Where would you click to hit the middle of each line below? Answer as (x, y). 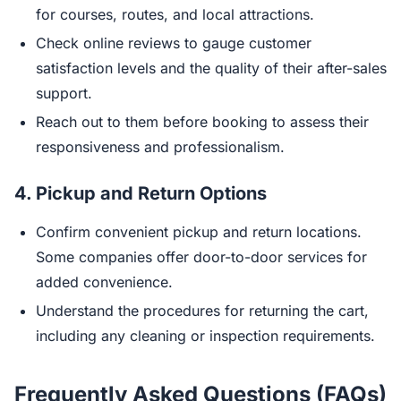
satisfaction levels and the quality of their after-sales (211, 68)
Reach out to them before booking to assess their (202, 122)
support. (64, 93)
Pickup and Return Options (151, 193)
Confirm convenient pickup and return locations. (199, 232)
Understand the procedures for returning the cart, (202, 311)
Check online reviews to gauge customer (174, 43)
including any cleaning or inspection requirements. (205, 336)
